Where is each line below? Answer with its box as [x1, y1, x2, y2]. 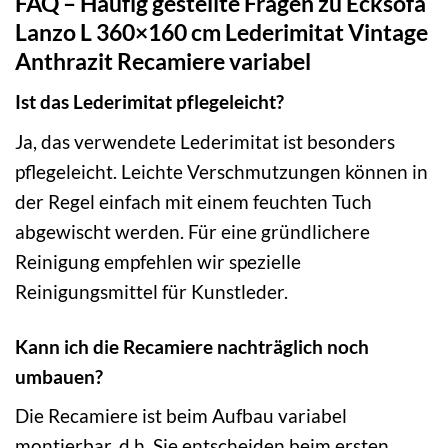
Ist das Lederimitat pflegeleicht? [15, 90, 284, 114]
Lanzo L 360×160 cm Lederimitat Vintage [15, 17, 428, 46]
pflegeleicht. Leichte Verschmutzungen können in [15, 159, 428, 183]
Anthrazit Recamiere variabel [15, 46, 311, 75]
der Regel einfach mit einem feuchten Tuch [15, 189, 372, 213]
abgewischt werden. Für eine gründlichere [15, 219, 370, 243]
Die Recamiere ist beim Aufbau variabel [15, 404, 347, 428]
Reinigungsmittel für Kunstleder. [15, 279, 288, 303]
